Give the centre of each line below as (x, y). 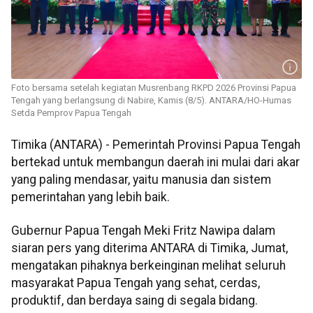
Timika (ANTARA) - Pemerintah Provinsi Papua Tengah (156, 145)
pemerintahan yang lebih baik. (90, 197)
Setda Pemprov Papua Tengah (71, 113)
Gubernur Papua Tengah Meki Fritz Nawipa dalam (143, 230)
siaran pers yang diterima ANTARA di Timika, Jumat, (150, 248)
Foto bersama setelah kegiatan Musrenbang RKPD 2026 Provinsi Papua (154, 88)
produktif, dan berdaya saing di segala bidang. (134, 300)
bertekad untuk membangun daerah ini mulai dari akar (155, 162)
